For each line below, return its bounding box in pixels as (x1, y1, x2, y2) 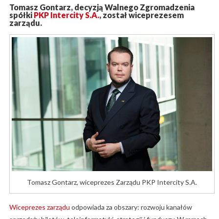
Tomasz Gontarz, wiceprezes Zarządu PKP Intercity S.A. (27, 177, 197, 186)
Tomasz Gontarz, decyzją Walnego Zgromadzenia (9, 2, 195, 12)
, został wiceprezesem (99, 10, 184, 20)
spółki (9, 10, 34, 20)
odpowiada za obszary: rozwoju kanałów (69, 202, 192, 211)
